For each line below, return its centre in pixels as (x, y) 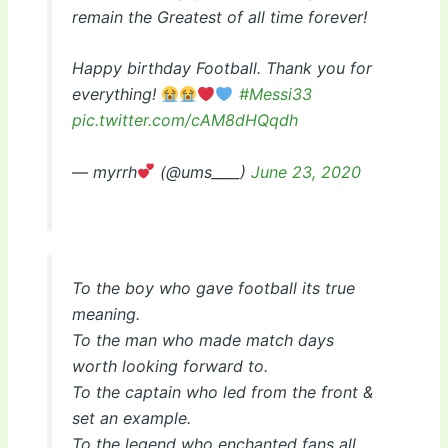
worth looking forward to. (169, 365)
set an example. (131, 417)
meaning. (105, 313)
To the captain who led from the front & (222, 391)
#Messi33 (275, 94)
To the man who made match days (202, 339)
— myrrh (104, 171)
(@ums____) (202, 171)
